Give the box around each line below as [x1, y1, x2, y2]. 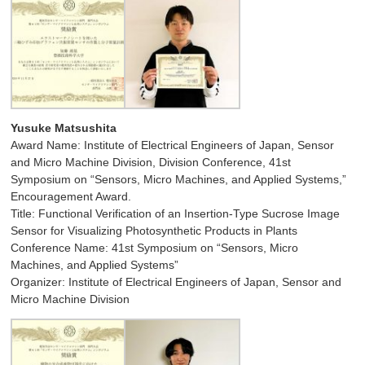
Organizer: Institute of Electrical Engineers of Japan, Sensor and [11, 275, 342, 288]
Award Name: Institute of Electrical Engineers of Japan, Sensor [11, 138, 335, 152]
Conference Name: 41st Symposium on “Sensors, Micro [11, 240, 299, 254]
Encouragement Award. [11, 189, 132, 203]
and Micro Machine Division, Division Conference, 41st [11, 155, 292, 169]
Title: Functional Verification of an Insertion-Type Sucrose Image [11, 206, 341, 220]
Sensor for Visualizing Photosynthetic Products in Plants [11, 223, 298, 237]
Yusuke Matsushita [11, 121, 117, 134]
